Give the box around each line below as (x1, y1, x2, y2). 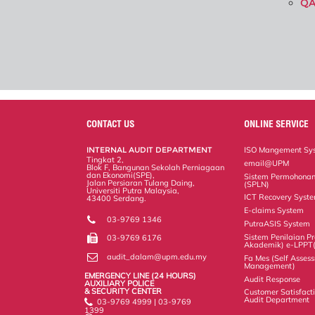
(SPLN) (244, 179, 270, 189)
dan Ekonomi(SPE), (86, 169, 155, 180)
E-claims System (244, 205, 304, 216)
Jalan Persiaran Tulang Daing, (86, 177, 195, 188)
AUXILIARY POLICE (84, 278, 154, 288)
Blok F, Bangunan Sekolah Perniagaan (86, 162, 225, 172)
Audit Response (244, 274, 301, 284)
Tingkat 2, (86, 154, 124, 165)
